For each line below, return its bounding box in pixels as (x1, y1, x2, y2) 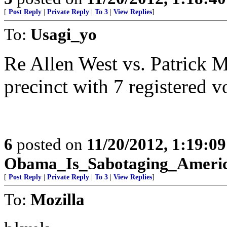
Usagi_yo (30, 25, 97, 44)
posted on (13, 135, 87, 154)
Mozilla (30, 190, 85, 209)
